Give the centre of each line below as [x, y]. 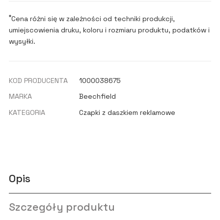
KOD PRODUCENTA [38, 80]
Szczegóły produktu [62, 207]
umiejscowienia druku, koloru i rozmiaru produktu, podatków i [109, 30]
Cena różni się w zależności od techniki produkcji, [93, 19]
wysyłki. [22, 41]
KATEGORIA [27, 112]
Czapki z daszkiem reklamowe [127, 112]
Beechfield [98, 96]
